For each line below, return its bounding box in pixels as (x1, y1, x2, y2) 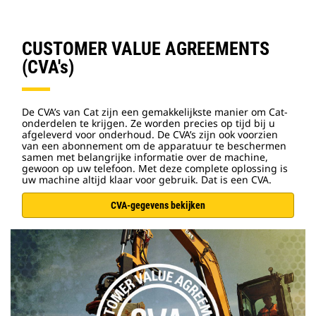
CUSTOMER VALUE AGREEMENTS (22, 38, 269, 60)
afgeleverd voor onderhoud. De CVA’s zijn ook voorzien (22, 128, 278, 142)
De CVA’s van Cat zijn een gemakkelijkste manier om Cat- (22, 105, 288, 119)
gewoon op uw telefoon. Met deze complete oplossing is (22, 162, 288, 176)
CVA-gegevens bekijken (111, 200, 205, 212)
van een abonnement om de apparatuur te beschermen (22, 139, 286, 153)
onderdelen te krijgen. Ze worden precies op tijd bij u (22, 116, 275, 130)
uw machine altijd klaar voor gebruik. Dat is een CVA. (22, 173, 272, 187)
